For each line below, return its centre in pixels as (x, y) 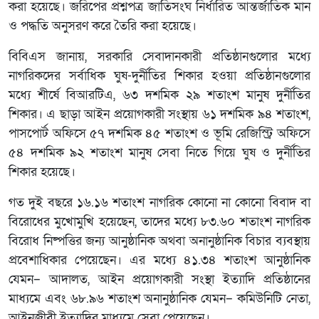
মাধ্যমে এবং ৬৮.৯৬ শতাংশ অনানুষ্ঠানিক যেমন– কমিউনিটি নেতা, (159, 299)
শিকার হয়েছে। (42, 172)
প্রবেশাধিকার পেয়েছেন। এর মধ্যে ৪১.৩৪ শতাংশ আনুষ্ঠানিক (159, 260)
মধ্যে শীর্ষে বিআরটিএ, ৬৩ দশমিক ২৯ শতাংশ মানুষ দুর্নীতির (159, 95)
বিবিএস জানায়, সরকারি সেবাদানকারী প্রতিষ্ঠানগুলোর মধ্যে (159, 57)
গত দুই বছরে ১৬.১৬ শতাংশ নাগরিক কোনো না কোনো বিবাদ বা (159, 203)
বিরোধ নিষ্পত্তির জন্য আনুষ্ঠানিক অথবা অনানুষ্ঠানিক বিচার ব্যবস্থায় (159, 241)
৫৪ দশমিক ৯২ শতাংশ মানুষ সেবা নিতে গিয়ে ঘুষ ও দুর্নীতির (159, 153)
